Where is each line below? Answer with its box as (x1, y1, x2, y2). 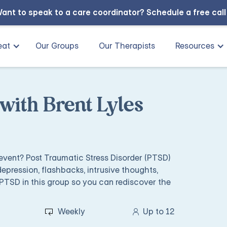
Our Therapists (99, 41, 155, 51)
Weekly (57, 206, 85, 217)
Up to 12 (142, 206, 175, 217)
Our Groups (35, 41, 79, 51)
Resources (175, 41, 214, 51)
